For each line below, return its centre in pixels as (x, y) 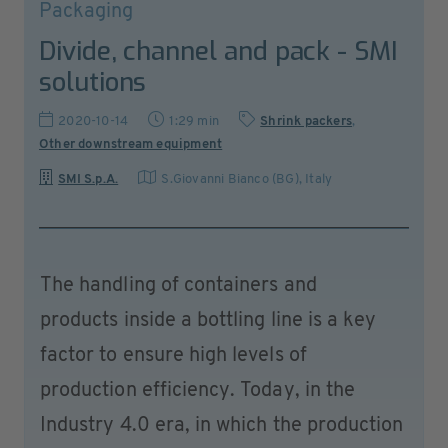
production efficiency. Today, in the (198, 390)
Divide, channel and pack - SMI (218, 51)
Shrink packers (306, 121)
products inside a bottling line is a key (208, 320)
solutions (93, 82)
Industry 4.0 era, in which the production (222, 425)
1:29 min (194, 121)
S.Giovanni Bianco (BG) (230, 179)
